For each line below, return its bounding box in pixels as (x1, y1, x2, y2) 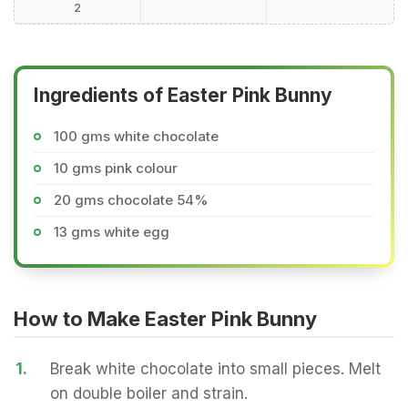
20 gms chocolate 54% (54, 191, 209, 209)
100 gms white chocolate (54, 127, 219, 145)
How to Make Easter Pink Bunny (14, 307, 317, 331)
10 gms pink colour (54, 159, 178, 177)
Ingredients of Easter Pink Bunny (34, 84, 332, 107)
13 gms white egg (54, 223, 169, 240)
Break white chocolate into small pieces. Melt (50, 360, 381, 378)
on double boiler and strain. (50, 384, 248, 403)
